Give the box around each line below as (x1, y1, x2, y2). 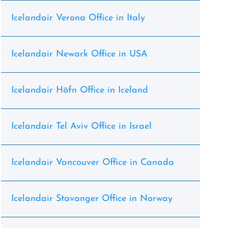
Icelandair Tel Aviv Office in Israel (11, 122, 152, 131)
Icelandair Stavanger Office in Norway (11, 194, 173, 204)
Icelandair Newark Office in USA (11, 49, 148, 59)
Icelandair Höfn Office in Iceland (11, 85, 148, 95)
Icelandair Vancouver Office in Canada (11, 158, 174, 167)
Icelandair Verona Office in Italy (11, 13, 145, 23)
